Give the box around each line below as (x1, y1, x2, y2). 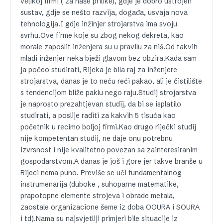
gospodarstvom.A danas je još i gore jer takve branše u (20, 157, 203, 166)
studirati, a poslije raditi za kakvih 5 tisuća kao (20, 111, 176, 120)
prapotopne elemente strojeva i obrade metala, (20, 191, 175, 200)
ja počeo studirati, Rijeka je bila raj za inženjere (20, 65, 177, 74)
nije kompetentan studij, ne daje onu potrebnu (20, 134, 173, 143)
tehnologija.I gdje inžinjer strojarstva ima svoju (20, 19, 177, 28)
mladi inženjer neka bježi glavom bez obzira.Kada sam (20, 54, 197, 63)
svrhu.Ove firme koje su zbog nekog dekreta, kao (20, 31, 184, 40)
